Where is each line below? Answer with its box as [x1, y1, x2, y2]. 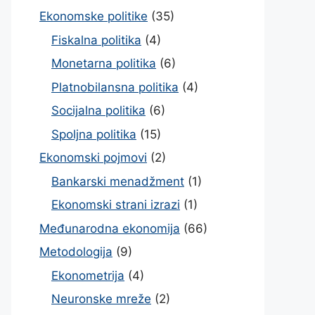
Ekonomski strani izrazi [51, 198, 180, 212]
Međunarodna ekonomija [39, 221, 180, 236]
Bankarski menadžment [51, 174, 184, 188]
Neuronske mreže [51, 292, 151, 306]
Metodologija [39, 245, 112, 259]
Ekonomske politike [39, 9, 148, 23]
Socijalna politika [51, 103, 146, 117]
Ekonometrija [51, 268, 124, 283]
